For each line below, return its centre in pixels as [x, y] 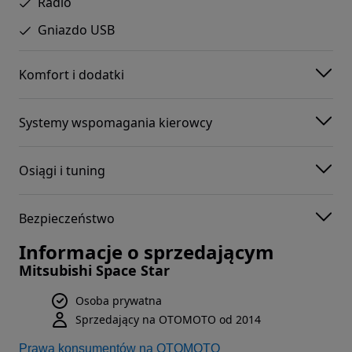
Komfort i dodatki [71, 74]
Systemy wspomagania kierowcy [115, 122]
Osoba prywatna [119, 301]
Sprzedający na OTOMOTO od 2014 [168, 320]
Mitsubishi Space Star [94, 271]
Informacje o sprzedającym [147, 252]
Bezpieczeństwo [67, 218]
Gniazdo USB [76, 30]
